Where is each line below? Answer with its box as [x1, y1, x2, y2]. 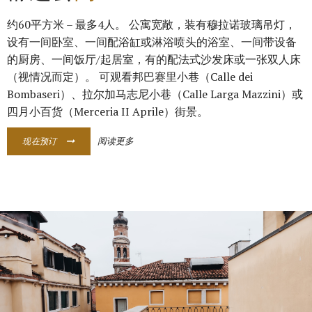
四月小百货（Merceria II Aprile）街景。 [7, 104, 208, 119]
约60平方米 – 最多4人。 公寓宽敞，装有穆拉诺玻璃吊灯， [7, 17, 296, 32]
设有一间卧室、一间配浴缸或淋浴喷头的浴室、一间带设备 [7, 34, 297, 49]
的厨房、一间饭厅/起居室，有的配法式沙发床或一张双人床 [7, 52, 301, 67]
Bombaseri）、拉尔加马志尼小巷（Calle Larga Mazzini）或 [7, 86, 303, 102]
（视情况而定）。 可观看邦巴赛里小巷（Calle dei [7, 69, 253, 84]
